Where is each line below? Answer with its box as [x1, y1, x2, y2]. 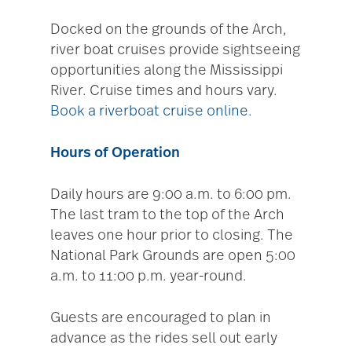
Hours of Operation [50, 146, 180, 161]
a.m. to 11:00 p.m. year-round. [50, 269, 247, 284]
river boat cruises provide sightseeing [50, 43, 300, 58]
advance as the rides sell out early [50, 332, 277, 346]
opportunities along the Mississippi [50, 64, 283, 79]
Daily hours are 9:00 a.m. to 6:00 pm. [50, 188, 291, 203]
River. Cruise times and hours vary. [50, 84, 277, 99]
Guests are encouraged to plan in [50, 311, 271, 326]
